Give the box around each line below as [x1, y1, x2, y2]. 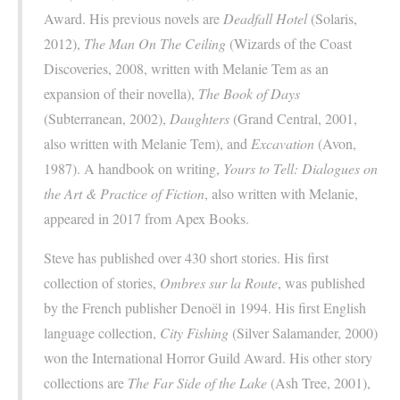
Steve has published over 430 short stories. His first [44, 248, 329, 268]
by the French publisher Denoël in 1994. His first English [44, 298, 366, 318]
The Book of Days [198, 84, 300, 104]
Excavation [251, 134, 314, 154]
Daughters [170, 109, 229, 129]
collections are [44, 373, 128, 393]
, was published [278, 273, 365, 293]
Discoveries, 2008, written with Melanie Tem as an [44, 59, 329, 79]
